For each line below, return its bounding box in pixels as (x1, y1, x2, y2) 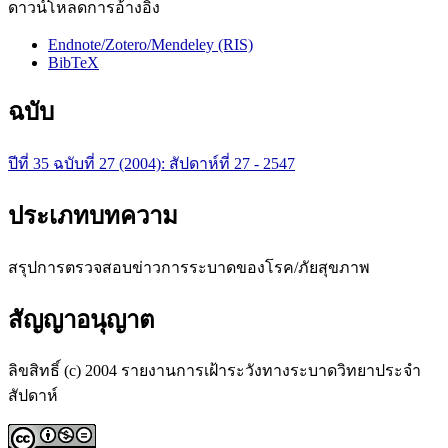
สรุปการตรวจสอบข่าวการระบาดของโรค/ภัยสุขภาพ (8, 258, 370, 276)
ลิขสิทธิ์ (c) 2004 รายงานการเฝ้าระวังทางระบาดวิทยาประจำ (8, 362, 421, 380)
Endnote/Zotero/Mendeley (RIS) (48, 35, 253, 53)
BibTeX (48, 53, 99, 71)
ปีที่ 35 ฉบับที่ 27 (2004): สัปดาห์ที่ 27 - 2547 (8, 154, 295, 172)
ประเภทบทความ (8, 202, 178, 229)
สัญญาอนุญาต (8, 306, 155, 333)
